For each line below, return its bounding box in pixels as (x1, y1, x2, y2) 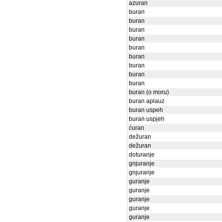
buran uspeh (129, 107, 163, 113)
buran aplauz (129, 98, 165, 105)
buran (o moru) (129, 89, 169, 96)
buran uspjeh (129, 115, 165, 122)
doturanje (129, 151, 155, 158)
